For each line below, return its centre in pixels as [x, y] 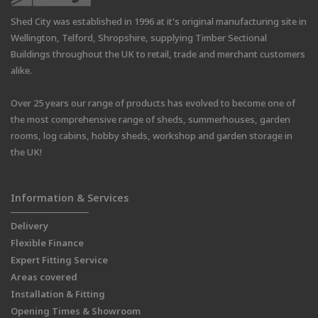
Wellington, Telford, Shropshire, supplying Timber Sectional [139, 38]
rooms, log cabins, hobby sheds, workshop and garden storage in [152, 136]
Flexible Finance [47, 243]
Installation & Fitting [58, 294]
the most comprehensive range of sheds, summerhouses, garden [150, 120]
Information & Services [70, 198]
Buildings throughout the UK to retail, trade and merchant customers [158, 54]
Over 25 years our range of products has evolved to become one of [153, 103]
